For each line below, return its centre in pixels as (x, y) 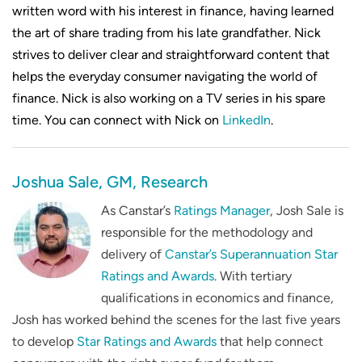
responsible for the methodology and (207, 232)
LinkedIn (246, 120)
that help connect (270, 341)
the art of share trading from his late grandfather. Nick (166, 32)
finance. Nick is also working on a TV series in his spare (169, 98)
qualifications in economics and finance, (217, 297)
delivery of (133, 254)
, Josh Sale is (307, 210)
